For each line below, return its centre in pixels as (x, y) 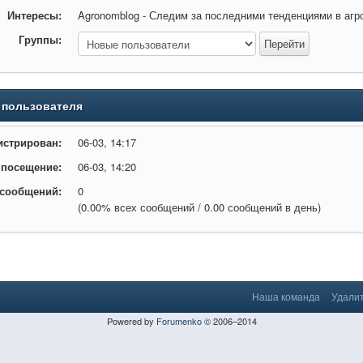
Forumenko (179, 321)
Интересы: (35, 15)
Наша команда (286, 296)
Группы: (41, 39)
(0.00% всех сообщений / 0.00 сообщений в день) (200, 207)
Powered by (131, 321)
